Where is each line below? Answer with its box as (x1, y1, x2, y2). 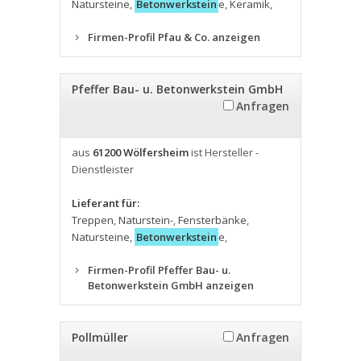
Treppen (72, 213, 114, 227)
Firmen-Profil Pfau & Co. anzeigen (88, 30, 260, 44)
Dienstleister (72, 162, 134, 176)
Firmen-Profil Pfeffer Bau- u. (88, 263, 230, 277)
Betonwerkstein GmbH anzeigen (88, 278, 254, 293)
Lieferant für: (72, 196, 139, 210)
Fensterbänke (178, 213, 247, 227)
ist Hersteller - (189, 145, 259, 160)
